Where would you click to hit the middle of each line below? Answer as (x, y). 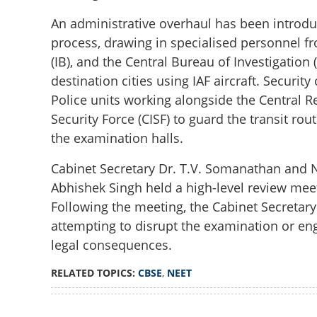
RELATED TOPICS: (94, 273)
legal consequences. (111, 245)
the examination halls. (117, 138)
